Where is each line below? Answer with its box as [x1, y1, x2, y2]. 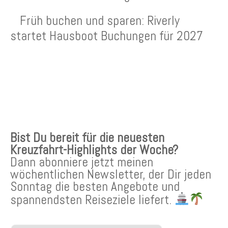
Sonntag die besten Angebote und [10, 178, 180, 194]
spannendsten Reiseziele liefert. [10, 191, 175, 208]
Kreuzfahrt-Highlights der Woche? [10, 141, 178, 158]
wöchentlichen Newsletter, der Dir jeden [10, 165, 211, 182]
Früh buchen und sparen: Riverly [20, 12, 180, 28]
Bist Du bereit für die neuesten [10, 129, 164, 146]
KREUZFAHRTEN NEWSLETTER [20, 97, 141, 111]
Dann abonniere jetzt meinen [10, 153, 153, 170]
